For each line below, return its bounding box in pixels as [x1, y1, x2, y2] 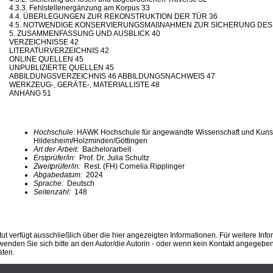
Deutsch [67, 179, 94, 188]
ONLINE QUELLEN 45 [9, 54, 83, 63]
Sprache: [34, 179, 67, 188]
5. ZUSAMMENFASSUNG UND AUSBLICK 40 [9, 29, 160, 38]
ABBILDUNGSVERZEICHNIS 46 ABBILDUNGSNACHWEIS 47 [9, 71, 215, 80]
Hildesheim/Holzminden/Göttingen [34, 136, 147, 145]
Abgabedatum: [34, 170, 84, 179]
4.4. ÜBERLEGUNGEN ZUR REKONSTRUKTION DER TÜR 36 [9, 12, 218, 21]
